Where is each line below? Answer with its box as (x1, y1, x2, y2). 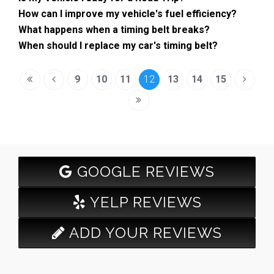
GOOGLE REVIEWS (73, 162, 215, 180)
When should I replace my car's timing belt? (18, 39, 218, 51)
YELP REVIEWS (86, 193, 202, 211)
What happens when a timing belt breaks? (18, 23, 210, 35)
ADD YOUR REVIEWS (65, 223, 222, 242)
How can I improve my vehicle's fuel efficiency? (18, 7, 237, 20)
